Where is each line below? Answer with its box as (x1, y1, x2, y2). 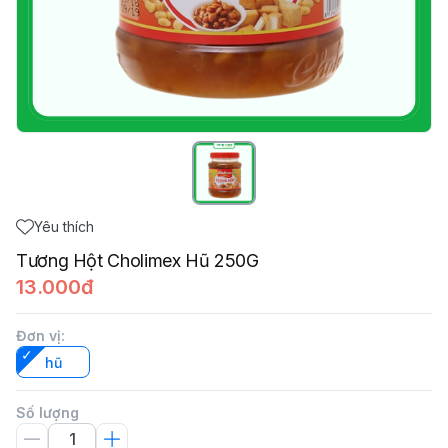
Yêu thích (34, 218, 94, 235)
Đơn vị (16, 327, 61, 344)
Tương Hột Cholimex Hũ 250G (16, 250, 259, 271)
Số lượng (16, 404, 79, 421)
